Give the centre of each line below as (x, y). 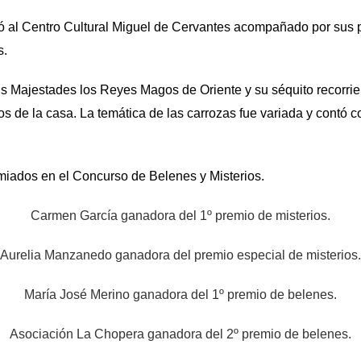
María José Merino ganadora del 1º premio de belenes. (180, 295)
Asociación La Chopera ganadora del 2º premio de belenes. (180, 334)
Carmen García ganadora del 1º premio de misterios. (180, 216)
